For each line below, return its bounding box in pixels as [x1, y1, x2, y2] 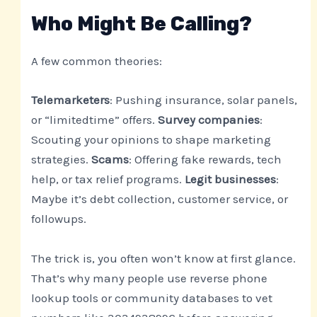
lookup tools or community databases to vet [31, 290, 273, 305]
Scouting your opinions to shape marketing [31, 132, 272, 147]
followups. [31, 212, 87, 226]
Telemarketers [31, 93, 110, 108]
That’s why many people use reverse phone [31, 270, 268, 285]
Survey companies [158, 113, 260, 127]
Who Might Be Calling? [31, 12, 253, 36]
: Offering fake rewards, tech [129, 152, 282, 167]
